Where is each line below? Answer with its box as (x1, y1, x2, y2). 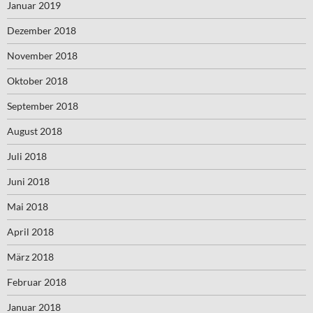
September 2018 (7, 100, 78, 112)
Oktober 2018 (7, 75, 68, 87)
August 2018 (7, 125, 62, 138)
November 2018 (7, 50, 78, 62)
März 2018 (7, 251, 54, 263)
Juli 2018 (7, 150, 47, 163)
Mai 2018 (7, 201, 48, 213)
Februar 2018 (7, 276, 66, 289)
